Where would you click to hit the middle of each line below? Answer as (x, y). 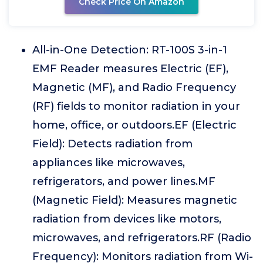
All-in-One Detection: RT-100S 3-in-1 (130, 50)
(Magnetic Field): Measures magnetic (135, 200)
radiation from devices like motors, (127, 219)
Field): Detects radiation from (112, 144)
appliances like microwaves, (109, 163)
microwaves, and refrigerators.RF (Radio (142, 238)
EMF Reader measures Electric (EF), (130, 69)
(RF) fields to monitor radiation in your (136, 106)
